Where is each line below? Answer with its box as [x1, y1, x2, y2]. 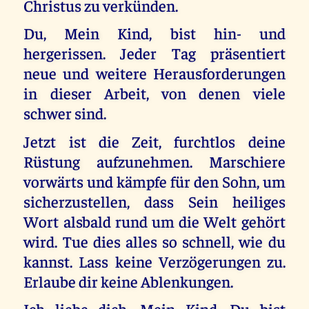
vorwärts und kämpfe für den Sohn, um [23, 170, 286, 191]
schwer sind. [23, 103, 107, 123]
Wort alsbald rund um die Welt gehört [23, 210, 286, 231]
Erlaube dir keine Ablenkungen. [23, 270, 234, 291]
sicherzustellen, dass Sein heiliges [23, 190, 286, 211]
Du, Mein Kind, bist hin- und [23, 23, 286, 43]
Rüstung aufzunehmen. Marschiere [23, 150, 286, 171]
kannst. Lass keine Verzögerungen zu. [23, 250, 286, 271]
